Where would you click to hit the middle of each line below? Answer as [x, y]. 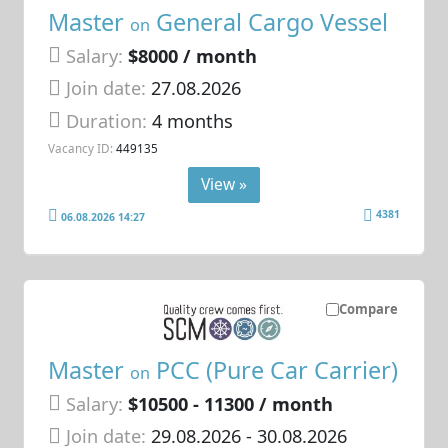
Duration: [109, 120]
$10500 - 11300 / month [231, 403]
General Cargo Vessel [269, 21]
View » [224, 183]
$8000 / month [193, 55]
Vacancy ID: [81, 148]
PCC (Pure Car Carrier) [274, 369]
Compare [368, 309]
